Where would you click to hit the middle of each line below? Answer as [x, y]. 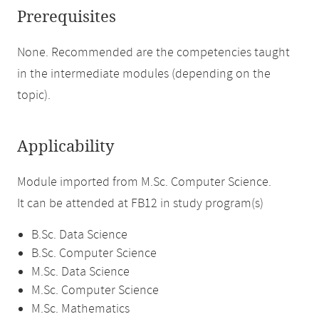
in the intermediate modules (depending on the [144, 74]
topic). [34, 95]
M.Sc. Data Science [80, 272]
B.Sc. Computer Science [94, 253]
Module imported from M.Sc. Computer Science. [144, 182]
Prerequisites [67, 17]
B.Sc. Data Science [79, 235]
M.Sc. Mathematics [80, 309]
